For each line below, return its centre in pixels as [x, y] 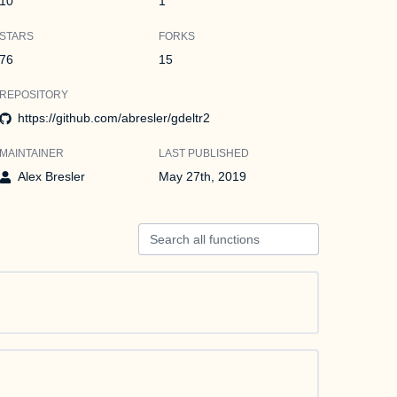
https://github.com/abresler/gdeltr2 [113, 118]
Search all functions [192, 231]
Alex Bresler [51, 176]
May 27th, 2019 [203, 176]
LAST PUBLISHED [204, 153]
